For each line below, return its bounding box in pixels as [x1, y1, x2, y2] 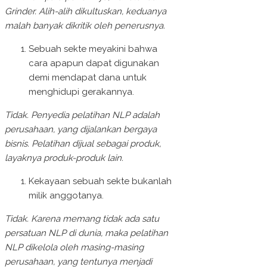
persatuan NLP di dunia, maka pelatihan [5, 228, 168, 239]
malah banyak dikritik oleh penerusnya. [5, 20, 165, 32]
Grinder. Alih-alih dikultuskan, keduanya [5, 6, 166, 17]
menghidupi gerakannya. [29, 86, 134, 98]
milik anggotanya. [29, 190, 104, 201]
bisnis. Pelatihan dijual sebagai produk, [5, 138, 161, 150]
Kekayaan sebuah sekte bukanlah [29, 176, 172, 187]
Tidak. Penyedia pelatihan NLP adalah [5, 110, 160, 121]
